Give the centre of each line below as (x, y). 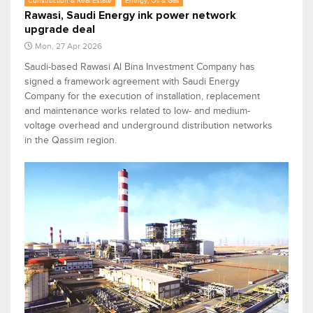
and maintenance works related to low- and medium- (137, 111)
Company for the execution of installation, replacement (142, 96)
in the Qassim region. (71, 140)
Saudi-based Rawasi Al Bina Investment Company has (140, 67)
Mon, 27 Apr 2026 (68, 46)
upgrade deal (60, 30)
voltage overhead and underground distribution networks (148, 126)
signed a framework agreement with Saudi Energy (132, 82)
